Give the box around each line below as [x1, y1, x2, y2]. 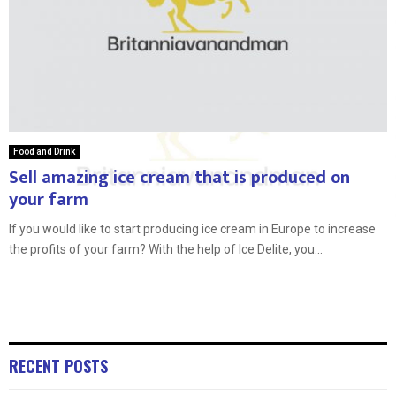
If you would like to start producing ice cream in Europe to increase [9, 221, 376, 236]
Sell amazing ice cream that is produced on [9, 162, 350, 193]
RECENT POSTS [9, 354, 108, 377]
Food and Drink [13, 146, 75, 156]
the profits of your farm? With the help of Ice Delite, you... [9, 241, 323, 256]
